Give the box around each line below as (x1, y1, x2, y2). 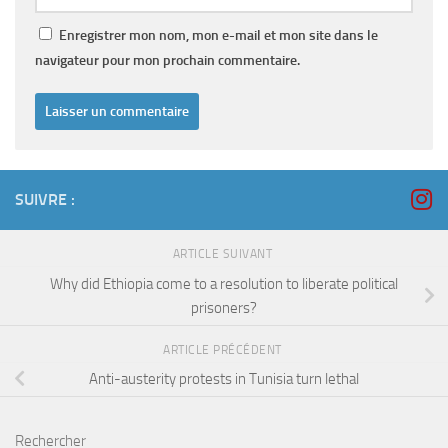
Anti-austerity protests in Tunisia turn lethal (89, 370, 359, 389)
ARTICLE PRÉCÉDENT (163, 342, 285, 357)
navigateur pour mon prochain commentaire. (35, 52, 300, 69)
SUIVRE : (15, 190, 75, 209)
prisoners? (191, 298, 257, 317)
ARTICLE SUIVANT (172, 247, 276, 261)
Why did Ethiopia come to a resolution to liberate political (50, 274, 398, 293)
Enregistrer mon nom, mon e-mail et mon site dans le (59, 27, 378, 44)
